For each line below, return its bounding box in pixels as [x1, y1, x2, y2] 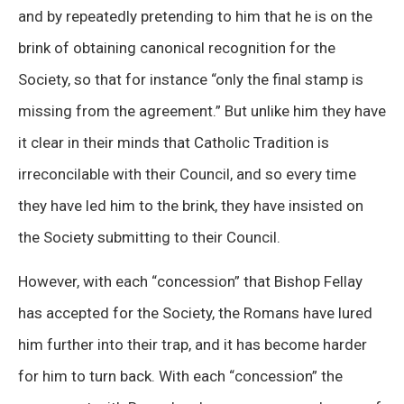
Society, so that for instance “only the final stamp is [18, 69, 363, 88]
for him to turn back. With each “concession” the [18, 366, 343, 385]
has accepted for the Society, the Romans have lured [18, 303, 372, 322]
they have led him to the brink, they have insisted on [18, 196, 363, 215]
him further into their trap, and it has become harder [18, 335, 367, 353]
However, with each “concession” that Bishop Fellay [18, 271, 363, 290]
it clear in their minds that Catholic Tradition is [18, 133, 329, 151]
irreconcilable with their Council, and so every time [18, 164, 356, 183]
